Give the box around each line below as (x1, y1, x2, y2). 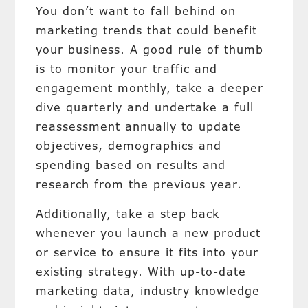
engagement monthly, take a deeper (36, 80, 264, 96)
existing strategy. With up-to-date (36, 264, 247, 279)
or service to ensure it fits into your (36, 245, 259, 260)
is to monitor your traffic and (36, 61, 218, 76)
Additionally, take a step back (36, 206, 220, 221)
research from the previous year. (36, 177, 243, 192)
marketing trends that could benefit (36, 23, 258, 38)
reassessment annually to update (36, 119, 242, 134)
